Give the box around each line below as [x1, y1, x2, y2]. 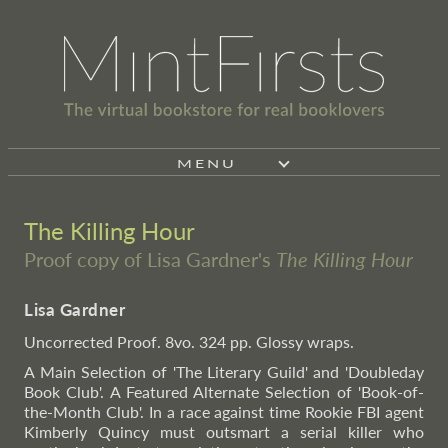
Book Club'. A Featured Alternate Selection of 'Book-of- [24, 382, 424, 401]
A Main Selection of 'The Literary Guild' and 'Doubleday [24, 362, 424, 381]
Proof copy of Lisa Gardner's [24, 247, 276, 271]
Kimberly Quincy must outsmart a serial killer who [24, 422, 424, 441]
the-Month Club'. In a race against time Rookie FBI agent [24, 402, 424, 421]
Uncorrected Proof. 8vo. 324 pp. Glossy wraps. [24, 332, 354, 351]
